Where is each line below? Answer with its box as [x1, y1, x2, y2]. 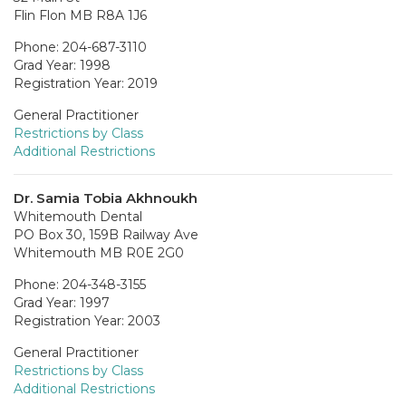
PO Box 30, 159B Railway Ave [14, 226, 198, 243]
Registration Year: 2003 [14, 312, 160, 329]
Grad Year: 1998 [14, 56, 111, 73]
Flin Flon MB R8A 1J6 [14, 6, 147, 24]
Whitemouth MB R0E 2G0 [14, 244, 184, 261]
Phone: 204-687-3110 [14, 38, 147, 55]
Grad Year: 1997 [14, 294, 110, 311]
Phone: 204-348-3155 [14, 275, 146, 293]
